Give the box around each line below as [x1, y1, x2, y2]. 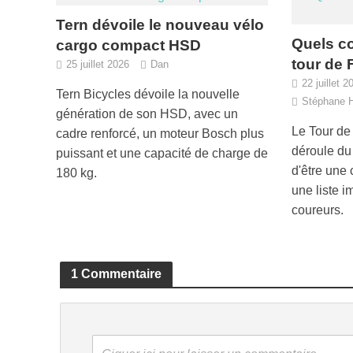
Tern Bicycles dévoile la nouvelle [55, 87, 240, 101]
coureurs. [292, 203, 344, 217]
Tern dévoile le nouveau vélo [55, 16, 264, 33]
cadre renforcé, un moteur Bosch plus [55, 126, 264, 140]
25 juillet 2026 [65, 58, 129, 70]
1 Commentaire [70, 266, 162, 281]
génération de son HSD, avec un [55, 106, 238, 121]
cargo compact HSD [55, 36, 201, 54]
